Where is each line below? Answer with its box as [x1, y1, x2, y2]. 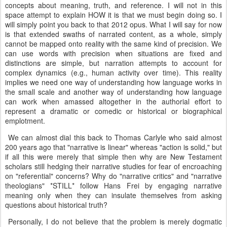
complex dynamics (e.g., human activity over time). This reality [5, 67, 222, 78]
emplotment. [5, 116, 45, 126]
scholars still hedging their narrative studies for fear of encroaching [5, 161, 222, 171]
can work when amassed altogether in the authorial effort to [5, 96, 222, 106]
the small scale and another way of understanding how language [5, 87, 222, 97]
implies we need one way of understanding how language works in [5, 77, 222, 87]
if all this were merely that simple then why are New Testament [5, 152, 222, 162]
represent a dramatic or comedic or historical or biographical [5, 106, 222, 116]
